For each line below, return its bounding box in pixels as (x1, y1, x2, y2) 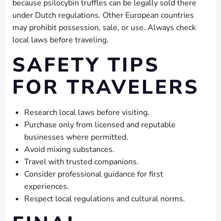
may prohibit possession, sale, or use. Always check (12, 22, 196, 33)
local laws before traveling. (12, 35, 109, 45)
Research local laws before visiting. (24, 107, 149, 118)
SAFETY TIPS (12, 52, 160, 78)
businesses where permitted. (24, 132, 128, 143)
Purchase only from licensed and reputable (24, 119, 176, 130)
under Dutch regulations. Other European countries (12, 10, 194, 21)
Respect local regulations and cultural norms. (24, 193, 185, 204)
